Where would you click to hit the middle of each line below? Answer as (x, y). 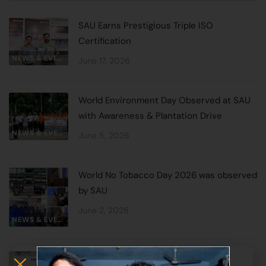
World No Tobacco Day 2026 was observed (168, 175)
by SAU (93, 190)
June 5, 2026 (104, 135)
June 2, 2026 (104, 210)
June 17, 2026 (104, 60)
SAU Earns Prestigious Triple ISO (146, 25)
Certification (105, 41)
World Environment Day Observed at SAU (164, 100)
